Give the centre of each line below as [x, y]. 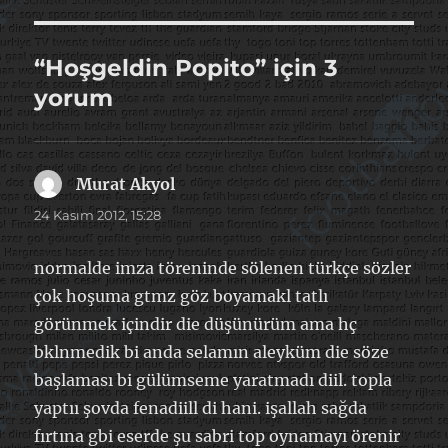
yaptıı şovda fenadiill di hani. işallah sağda [201, 407]
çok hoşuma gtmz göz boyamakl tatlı [181, 295]
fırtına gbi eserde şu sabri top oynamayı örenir [217, 435]
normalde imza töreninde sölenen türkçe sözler [223, 267]
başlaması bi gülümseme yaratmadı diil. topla [213, 379]
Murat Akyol [126, 183]
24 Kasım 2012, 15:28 [98, 214]
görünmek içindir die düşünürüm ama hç [196, 323]
